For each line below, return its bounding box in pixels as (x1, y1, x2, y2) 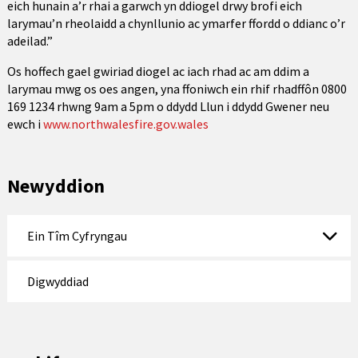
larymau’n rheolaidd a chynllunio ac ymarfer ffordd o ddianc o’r (6, 15, 345, 31)
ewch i (6, 116, 43, 132)
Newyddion (6, 173, 105, 198)
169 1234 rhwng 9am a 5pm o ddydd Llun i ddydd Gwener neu (6, 98, 329, 114)
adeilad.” (6, 33, 53, 49)
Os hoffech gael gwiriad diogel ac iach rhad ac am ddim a (6, 63, 309, 79)
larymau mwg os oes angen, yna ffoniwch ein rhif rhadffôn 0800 (6, 81, 347, 97)
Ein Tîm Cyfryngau (26, 228, 127, 244)
